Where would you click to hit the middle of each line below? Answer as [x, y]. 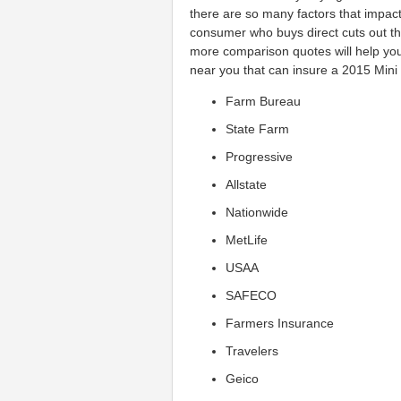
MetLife [247, 239]
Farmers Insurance [280, 323]
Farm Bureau [264, 101]
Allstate [247, 184]
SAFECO [252, 295]
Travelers [252, 350]
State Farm [258, 128]
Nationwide [257, 212]
